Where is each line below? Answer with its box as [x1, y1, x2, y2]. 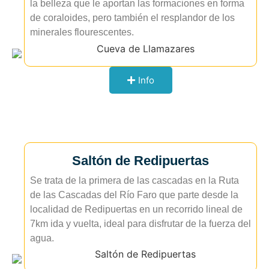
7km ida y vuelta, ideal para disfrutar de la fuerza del [30, 218, 251, 229]
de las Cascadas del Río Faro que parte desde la [30, 189, 238, 200]
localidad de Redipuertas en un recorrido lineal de [30, 204, 243, 214]
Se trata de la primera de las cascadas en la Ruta [30, 175, 239, 186]
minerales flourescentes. [30, 27, 134, 38]
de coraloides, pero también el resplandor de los [30, 13, 235, 23]
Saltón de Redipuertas [72, 153, 209, 168]
